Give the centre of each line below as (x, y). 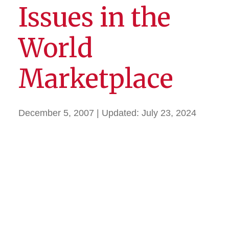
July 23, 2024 (169, 113)
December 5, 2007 (56, 113)
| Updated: (119, 113)
